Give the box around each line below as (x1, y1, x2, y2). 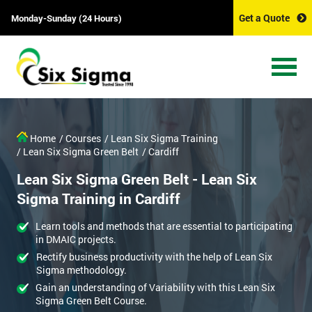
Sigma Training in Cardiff (17, 189, 180, 209)
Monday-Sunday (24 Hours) (11, 11, 122, 24)
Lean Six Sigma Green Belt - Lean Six (17, 169, 257, 189)
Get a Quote (239, 11, 290, 24)
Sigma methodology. (36, 263, 127, 277)
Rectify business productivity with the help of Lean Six (36, 250, 273, 264)
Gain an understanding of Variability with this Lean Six (35, 281, 275, 295)
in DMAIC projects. (36, 233, 117, 247)
